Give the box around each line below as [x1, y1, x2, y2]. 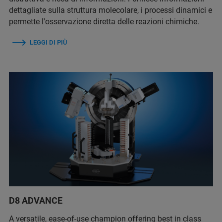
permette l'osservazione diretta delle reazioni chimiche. [9, 16, 199, 26]
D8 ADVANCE [9, 195, 62, 206]
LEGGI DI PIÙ [30, 38, 67, 46]
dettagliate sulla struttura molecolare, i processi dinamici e [9, 5, 212, 15]
